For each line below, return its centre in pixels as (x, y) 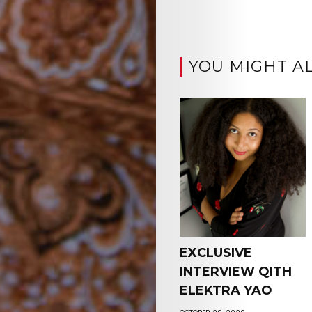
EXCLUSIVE (216, 253)
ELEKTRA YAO (226, 291)
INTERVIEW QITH (235, 272)
